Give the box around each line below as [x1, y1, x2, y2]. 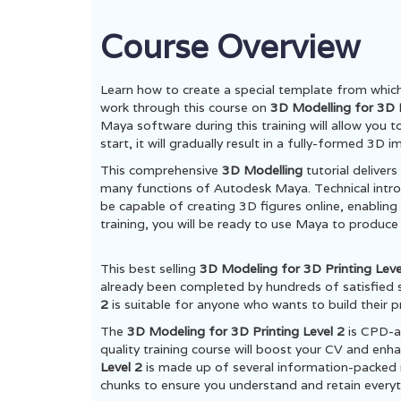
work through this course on [100, 99, 270, 115]
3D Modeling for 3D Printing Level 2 [127, 323, 348, 339]
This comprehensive [100, 162, 222, 178]
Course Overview [100, 25, 360, 67]
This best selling [100, 260, 200, 277]
